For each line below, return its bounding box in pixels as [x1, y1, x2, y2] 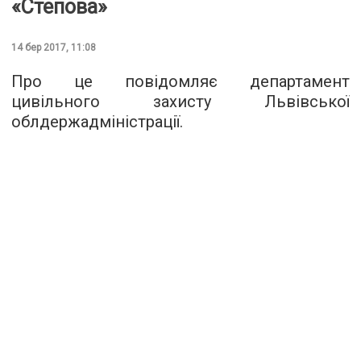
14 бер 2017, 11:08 [11, 41, 96, 53]
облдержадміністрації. [11, 111, 183, 131]
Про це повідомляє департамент [11, 71, 350, 91]
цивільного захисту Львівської [11, 91, 350, 111]
